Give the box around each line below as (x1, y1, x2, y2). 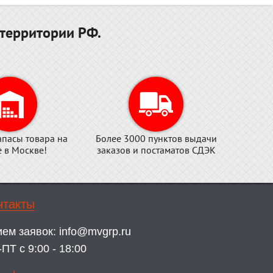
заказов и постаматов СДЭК (96, 144, 216, 156)
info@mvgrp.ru (58, 225, 131, 238)
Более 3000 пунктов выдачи (95, 132, 217, 144)
